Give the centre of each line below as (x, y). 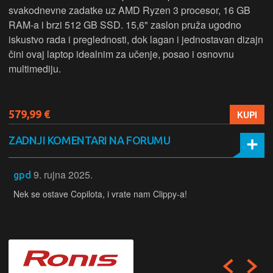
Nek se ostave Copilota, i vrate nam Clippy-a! (100, 194)
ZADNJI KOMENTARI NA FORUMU (90, 140)
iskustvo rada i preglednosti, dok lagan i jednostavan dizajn (136, 40)
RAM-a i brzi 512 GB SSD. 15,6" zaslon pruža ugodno (125, 25)
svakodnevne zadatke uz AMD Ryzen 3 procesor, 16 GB (129, 10)
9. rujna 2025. (63, 175)
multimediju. (35, 69)
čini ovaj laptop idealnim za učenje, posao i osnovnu (121, 54)
